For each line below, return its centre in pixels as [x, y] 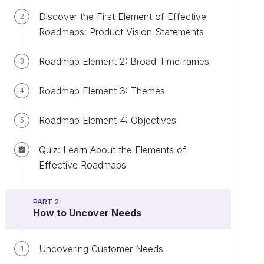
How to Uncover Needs [87, 213]
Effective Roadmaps [82, 165]
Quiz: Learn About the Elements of [113, 150]
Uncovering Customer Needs [101, 249]
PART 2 [46, 202]
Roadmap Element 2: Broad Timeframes [124, 61]
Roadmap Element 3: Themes [102, 91]
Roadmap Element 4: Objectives [108, 120]
